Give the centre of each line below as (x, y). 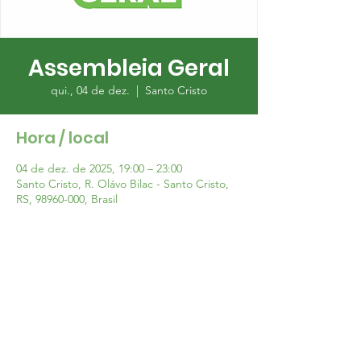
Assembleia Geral (129, 68)
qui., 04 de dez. (90, 90)
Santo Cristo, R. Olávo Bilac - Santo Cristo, (122, 184)
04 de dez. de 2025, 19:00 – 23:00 (99, 168)
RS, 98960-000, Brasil (67, 199)
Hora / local (62, 138)
